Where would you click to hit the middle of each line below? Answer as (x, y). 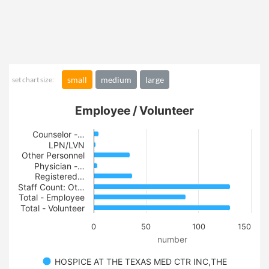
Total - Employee (52, 197)
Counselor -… (59, 134)
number (172, 239)
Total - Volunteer (53, 208)
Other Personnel (53, 155)
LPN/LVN (67, 145)
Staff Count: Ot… (51, 187)
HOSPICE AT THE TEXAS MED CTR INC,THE (141, 261)
